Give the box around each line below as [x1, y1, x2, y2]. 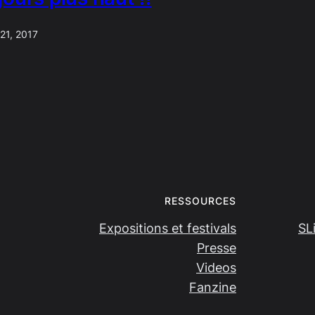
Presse [197, 240, 236, 255]
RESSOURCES [165, 194, 236, 207]
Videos [196, 259, 236, 275]
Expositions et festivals [99, 220, 236, 236]
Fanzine [189, 279, 236, 295]
